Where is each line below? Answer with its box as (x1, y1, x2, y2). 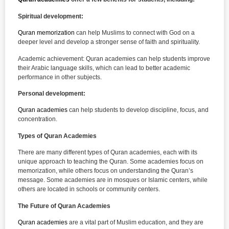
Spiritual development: (18, 12, 83, 20)
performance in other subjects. (18, 73, 102, 81)
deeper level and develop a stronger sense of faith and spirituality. (18, 38, 200, 46)
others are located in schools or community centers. (18, 186, 160, 193)
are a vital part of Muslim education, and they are (67, 218, 203, 226)
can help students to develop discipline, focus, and (67, 106, 209, 114)
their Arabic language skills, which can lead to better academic (18, 64, 190, 72)
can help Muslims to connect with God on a (75, 29, 195, 37)
